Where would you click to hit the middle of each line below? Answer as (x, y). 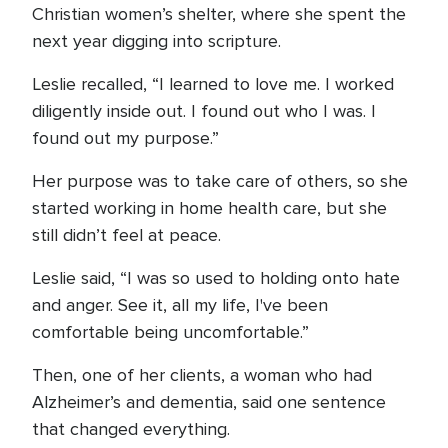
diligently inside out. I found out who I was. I (204, 111)
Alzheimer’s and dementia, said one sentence (209, 402)
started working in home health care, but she (209, 208)
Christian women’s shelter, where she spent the (219, 14)
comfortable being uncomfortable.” (170, 332)
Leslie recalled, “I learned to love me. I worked (213, 84)
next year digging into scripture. (156, 41)
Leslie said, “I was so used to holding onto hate (216, 278)
